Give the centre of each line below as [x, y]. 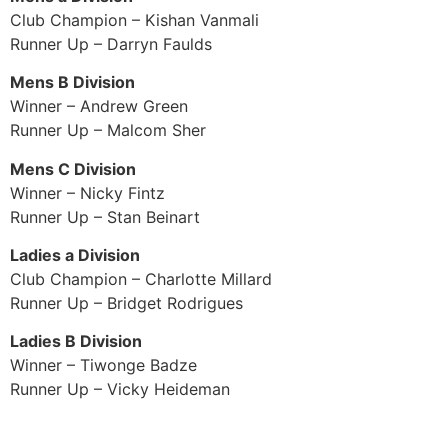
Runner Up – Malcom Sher [108, 130]
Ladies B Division [76, 341]
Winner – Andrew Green [99, 106]
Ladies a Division [75, 254]
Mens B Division [72, 82]
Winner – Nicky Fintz [87, 192]
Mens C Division [73, 168]
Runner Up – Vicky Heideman [120, 389]
